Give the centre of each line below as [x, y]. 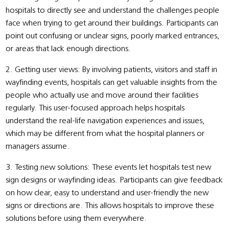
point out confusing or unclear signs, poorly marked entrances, [113, 36]
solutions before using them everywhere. [76, 219]
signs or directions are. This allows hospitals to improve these [110, 206]
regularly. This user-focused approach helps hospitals [95, 108]
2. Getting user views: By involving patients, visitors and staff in [112, 70]
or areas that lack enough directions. [68, 49]
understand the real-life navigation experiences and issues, [105, 121]
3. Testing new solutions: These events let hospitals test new [109, 167]
